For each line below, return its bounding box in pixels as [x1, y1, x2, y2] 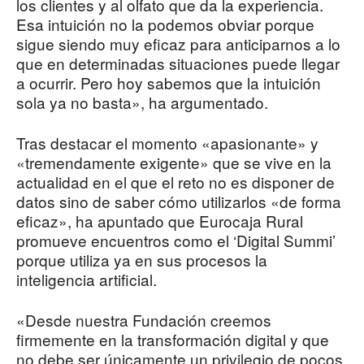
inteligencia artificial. [16, 268, 157, 291]
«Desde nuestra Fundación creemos [16, 309, 271, 331]
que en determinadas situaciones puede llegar [16, 52, 340, 75]
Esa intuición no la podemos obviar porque [16, 13, 314, 36]
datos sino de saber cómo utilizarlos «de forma [16, 190, 341, 213]
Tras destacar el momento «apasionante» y [16, 132, 318, 154]
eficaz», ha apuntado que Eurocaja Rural [16, 210, 303, 232]
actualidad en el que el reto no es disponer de [16, 171, 335, 193]
